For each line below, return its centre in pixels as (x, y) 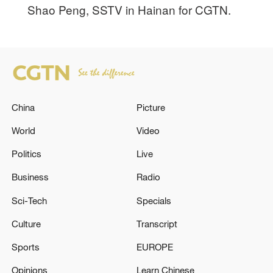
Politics (27, 154)
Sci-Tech (30, 200)
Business (30, 177)
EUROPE (155, 247)
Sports (26, 247)
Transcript (157, 223)
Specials (154, 200)
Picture (151, 107)
